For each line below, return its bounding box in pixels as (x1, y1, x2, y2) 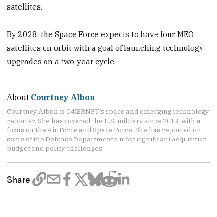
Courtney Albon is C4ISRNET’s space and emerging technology (7, 107, 209, 116)
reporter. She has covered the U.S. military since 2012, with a (7, 116, 201, 125)
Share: (7, 172, 32, 185)
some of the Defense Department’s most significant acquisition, (7, 134, 209, 143)
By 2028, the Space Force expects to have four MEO (7, 29, 194, 39)
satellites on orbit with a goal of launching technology (7, 43, 204, 53)
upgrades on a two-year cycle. (7, 56, 116, 66)
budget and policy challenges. (7, 143, 104, 153)
